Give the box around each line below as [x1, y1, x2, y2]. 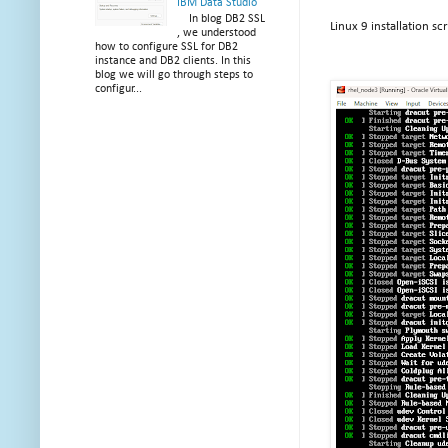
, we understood [176, 27, 256, 40]
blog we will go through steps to [95, 69, 253, 82]
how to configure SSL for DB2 [95, 41, 238, 54]
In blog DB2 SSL [176, 13, 265, 26]
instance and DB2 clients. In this [95, 55, 251, 68]
